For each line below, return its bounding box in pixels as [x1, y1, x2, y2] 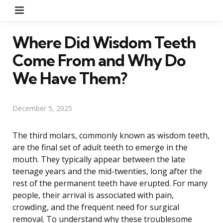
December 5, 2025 [12, 103, 72, 113]
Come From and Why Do [12, 50, 186, 70]
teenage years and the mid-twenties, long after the [12, 165, 202, 177]
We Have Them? [12, 68, 127, 88]
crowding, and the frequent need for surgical [12, 201, 179, 213]
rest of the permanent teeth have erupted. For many [12, 177, 208, 189]
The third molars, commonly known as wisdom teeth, [12, 129, 210, 141]
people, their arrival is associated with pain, [12, 189, 174, 201]
